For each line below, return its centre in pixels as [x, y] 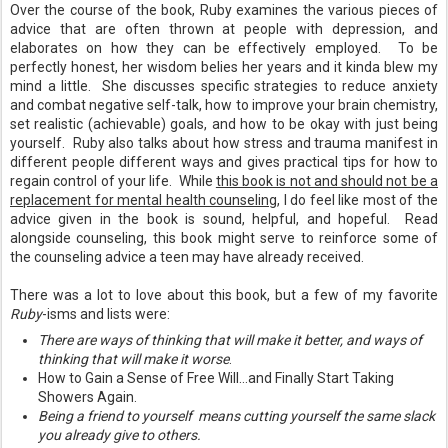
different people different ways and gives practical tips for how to [224, 162]
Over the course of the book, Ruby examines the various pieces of [224, 10]
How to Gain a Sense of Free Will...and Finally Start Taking [216, 378]
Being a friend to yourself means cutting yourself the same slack [236, 416]
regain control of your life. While [113, 181]
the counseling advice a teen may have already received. [187, 257]
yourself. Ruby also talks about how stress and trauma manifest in [224, 143]
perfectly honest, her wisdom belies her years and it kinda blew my [224, 67]
